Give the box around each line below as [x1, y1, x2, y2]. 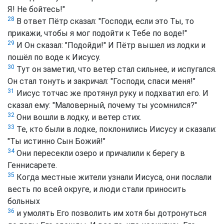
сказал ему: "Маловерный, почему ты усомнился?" [7, 100, 197, 110]
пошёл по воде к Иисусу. [7, 52, 100, 62]
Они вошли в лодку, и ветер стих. [14, 112, 141, 122]
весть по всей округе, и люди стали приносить [7, 184, 186, 194]
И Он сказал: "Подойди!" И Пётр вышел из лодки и [14, 40, 205, 50]
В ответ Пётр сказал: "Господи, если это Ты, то [14, 16, 194, 26]
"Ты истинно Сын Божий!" [7, 136, 105, 146]
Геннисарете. [7, 160, 57, 170]
